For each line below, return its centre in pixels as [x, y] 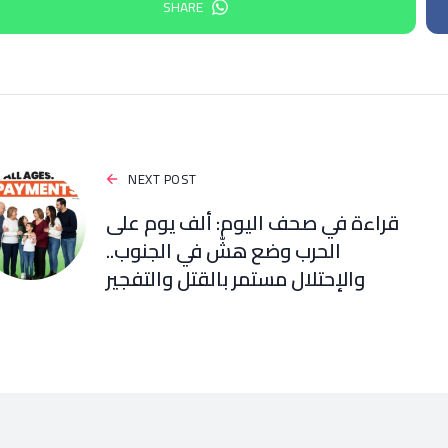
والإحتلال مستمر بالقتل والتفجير [236, 278]
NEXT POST [162, 178]
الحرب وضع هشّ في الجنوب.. [224, 250]
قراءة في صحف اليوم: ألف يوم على [253, 222]
